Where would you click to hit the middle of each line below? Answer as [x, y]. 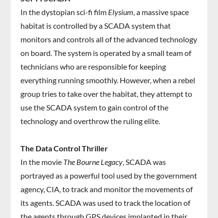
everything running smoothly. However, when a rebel [108, 80]
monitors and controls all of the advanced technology [109, 39]
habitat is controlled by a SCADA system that [96, 26]
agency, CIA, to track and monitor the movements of [107, 189]
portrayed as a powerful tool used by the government [109, 176]
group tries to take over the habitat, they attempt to [107, 94]
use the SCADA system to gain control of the [95, 108]
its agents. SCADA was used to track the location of [106, 203]
